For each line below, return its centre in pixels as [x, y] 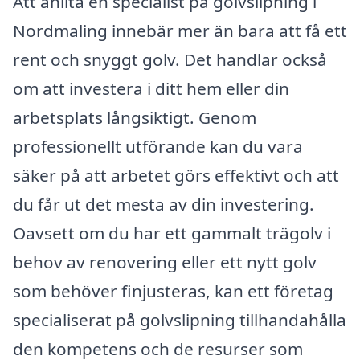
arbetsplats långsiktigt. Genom [135, 118]
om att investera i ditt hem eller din [151, 89]
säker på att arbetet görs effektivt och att [176, 176]
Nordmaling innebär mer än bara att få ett [180, 31]
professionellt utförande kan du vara [158, 147]
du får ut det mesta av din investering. [164, 205]
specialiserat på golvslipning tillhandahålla [180, 320]
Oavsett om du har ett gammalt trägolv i [172, 233]
